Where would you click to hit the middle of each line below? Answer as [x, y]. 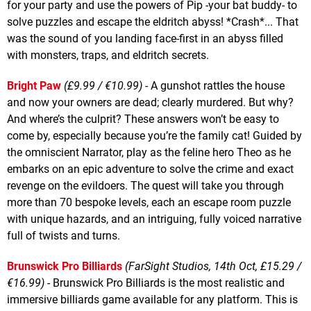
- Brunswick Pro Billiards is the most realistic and [165, 283]
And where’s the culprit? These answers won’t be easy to [143, 119]
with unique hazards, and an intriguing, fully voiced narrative [154, 219]
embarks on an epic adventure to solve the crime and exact [150, 169]
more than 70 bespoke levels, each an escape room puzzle [149, 202]
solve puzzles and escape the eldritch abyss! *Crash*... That [153, 22]
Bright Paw [34, 85]
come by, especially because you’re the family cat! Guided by [154, 135]
